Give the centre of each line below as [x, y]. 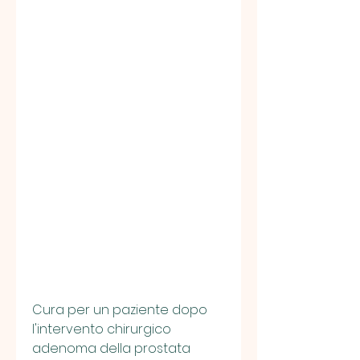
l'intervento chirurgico [102, 329]
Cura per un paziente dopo [120, 310]
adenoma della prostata [111, 349]
